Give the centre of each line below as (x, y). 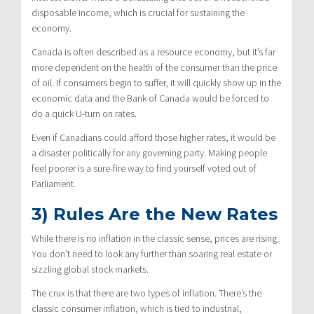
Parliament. (54, 183)
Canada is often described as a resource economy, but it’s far (153, 52)
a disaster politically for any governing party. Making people (149, 152)
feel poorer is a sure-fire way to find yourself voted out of (144, 168)
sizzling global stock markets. (90, 269)
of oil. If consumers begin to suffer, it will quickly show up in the (156, 82)
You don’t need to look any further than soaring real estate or (152, 253)
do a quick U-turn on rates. (84, 113)
